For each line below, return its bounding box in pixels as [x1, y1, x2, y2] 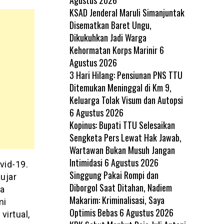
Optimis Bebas [69, 205, 117, 219]
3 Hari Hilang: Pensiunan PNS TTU [69, 68, 182, 81]
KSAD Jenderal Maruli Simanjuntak [69, 5, 184, 19]
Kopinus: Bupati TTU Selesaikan [69, 118, 175, 131]
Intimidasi [69, 155, 102, 169]
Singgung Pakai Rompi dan [69, 168, 158, 181]
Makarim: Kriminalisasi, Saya [69, 193, 164, 206]
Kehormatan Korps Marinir [69, 43, 157, 56]
